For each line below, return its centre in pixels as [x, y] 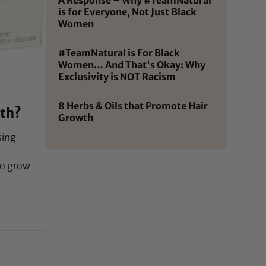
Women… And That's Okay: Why [132, 64]
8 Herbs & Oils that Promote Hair [133, 105]
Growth [76, 117]
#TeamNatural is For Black [119, 53]
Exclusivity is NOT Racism [117, 76]
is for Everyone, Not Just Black [128, 12]
